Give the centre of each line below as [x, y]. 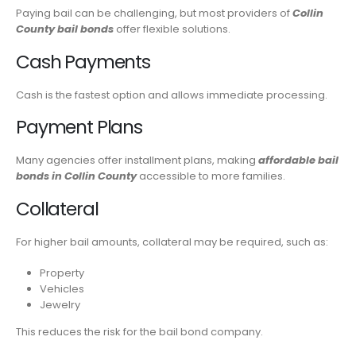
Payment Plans [79, 128]
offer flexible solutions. [172, 29]
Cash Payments [83, 62]
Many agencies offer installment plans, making [137, 161]
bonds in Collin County [76, 176]
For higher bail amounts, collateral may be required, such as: [172, 242]
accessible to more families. [211, 176]
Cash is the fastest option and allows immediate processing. [172, 95]
